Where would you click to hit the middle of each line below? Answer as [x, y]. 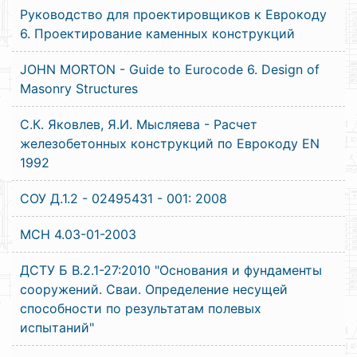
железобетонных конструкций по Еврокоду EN [170, 143]
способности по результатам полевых [141, 308]
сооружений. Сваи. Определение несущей [154, 289]
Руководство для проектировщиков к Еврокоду [173, 14]
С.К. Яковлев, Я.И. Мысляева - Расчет [139, 124]
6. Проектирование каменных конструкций [157, 33]
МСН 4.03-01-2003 [78, 234]
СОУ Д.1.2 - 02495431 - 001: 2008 [124, 198]
